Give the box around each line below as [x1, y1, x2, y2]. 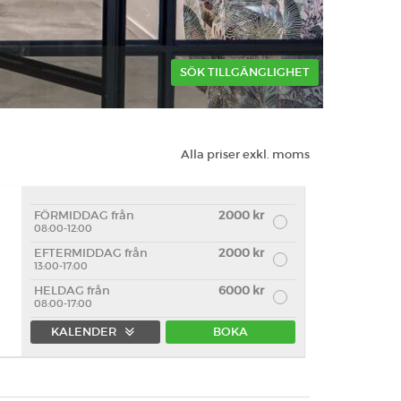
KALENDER [51, 324, 120, 339]
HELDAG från [34, 283, 110, 298]
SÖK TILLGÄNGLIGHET [180, 64, 310, 80]
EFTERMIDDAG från [34, 245, 148, 260]
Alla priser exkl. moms [181, 147, 310, 162]
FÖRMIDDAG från [34, 208, 134, 223]
